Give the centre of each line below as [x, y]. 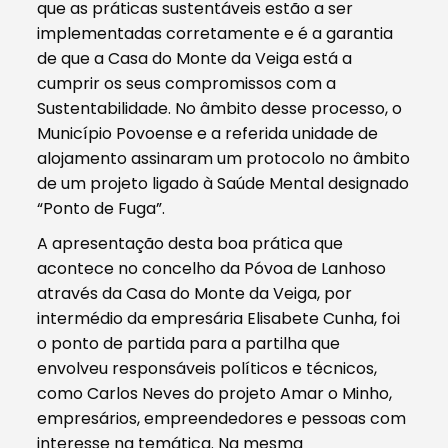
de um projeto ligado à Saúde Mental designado [223, 183]
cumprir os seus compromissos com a [187, 83]
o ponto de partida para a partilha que [189, 343]
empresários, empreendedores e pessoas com [222, 418]
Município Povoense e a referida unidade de [208, 133]
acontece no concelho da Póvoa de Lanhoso [212, 268]
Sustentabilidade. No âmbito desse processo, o [220, 108]
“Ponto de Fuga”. [101, 208]
